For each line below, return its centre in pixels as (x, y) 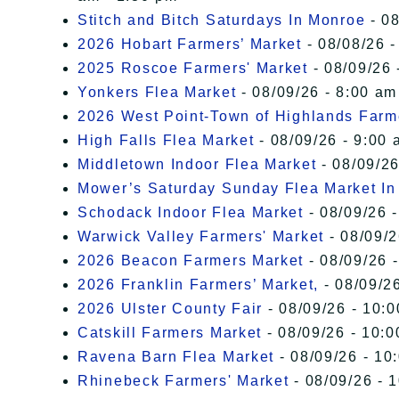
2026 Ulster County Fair (171, 309)
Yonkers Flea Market (157, 93)
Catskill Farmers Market (170, 333)
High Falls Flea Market (166, 141)
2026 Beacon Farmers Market (191, 261)
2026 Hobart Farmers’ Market (190, 45)
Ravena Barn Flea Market (176, 357)
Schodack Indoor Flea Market (191, 213)
